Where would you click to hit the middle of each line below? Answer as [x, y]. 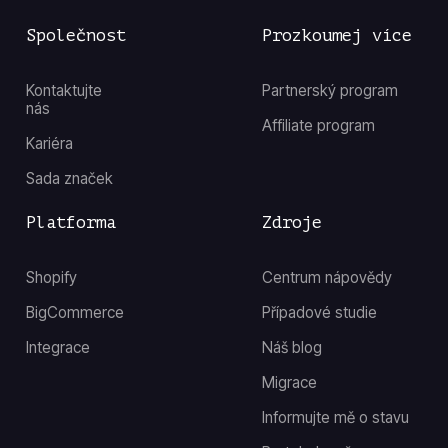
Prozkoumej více [336, 36]
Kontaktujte [63, 90]
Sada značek [69, 178]
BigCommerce [74, 313]
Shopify [51, 278]
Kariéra [49, 143]
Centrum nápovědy [326, 278]
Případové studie [319, 313]
